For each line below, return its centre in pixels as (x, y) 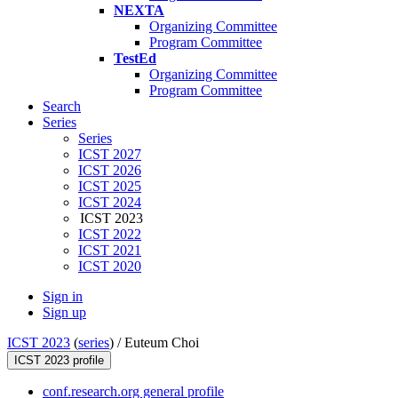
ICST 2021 (110, 251)
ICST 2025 (110, 187)
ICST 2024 (110, 203)
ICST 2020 (110, 267)
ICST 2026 (110, 171)
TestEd (135, 59)
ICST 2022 (110, 235)
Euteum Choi (162, 343)
